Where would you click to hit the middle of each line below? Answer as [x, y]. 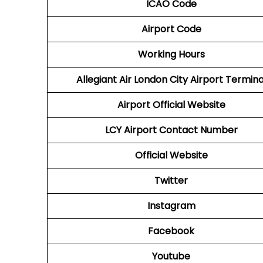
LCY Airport [131, 130]
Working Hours [171, 54]
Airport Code [171, 29]
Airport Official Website [171, 105]
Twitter [171, 181]
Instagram [171, 206]
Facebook [171, 231]
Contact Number [198, 130]
